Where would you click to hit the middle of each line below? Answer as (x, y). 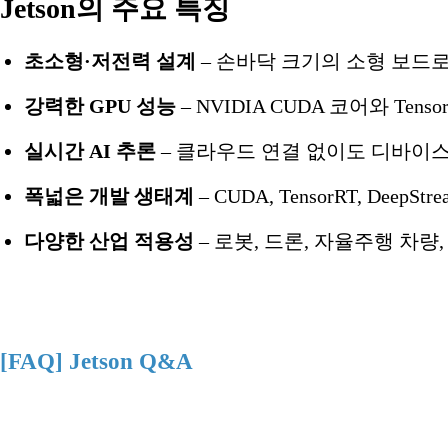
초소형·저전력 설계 (110, 60)
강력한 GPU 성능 (100, 105)
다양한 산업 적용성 (109, 240)
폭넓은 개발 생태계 (109, 195)
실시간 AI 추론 (90, 150)
